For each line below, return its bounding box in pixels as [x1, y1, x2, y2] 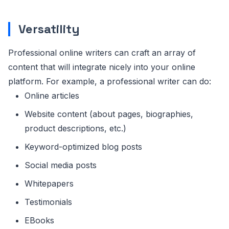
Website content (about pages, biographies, [25, 108, 193, 119]
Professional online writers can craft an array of [8, 47, 196, 58]
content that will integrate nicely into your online [8, 61, 195, 72]
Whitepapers [25, 178, 74, 189]
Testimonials [25, 196, 72, 207]
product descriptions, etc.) [25, 123, 126, 133]
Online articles [25, 90, 79, 101]
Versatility [18, 20, 80, 37]
